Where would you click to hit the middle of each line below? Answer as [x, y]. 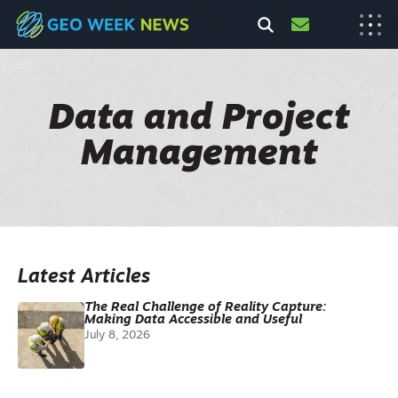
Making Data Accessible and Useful [193, 320]
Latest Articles [84, 278]
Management [199, 155]
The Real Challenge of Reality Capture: [205, 308]
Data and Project [199, 120]
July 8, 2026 [117, 335]
